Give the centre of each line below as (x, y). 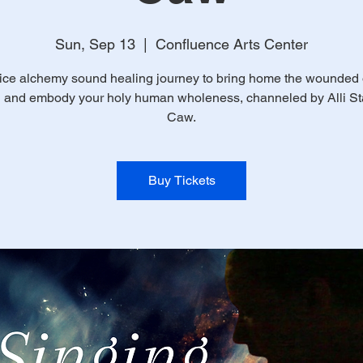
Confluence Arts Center (232, 44)
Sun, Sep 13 (95, 44)
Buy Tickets (181, 180)
